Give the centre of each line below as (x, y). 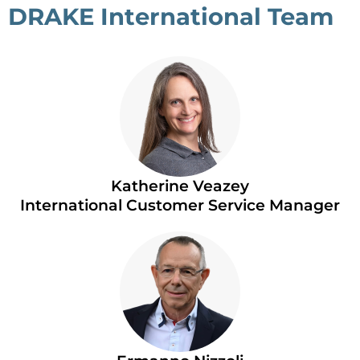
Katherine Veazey (180, 186)
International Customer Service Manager (180, 205)
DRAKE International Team (171, 16)
